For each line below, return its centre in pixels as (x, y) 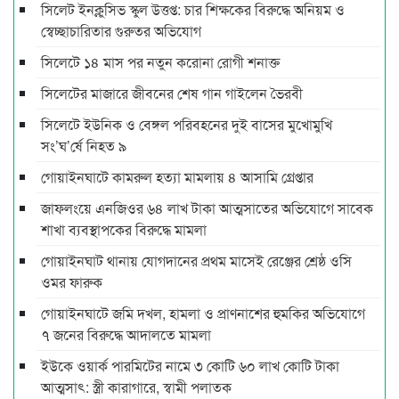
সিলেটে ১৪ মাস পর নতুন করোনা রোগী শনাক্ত (160, 61)
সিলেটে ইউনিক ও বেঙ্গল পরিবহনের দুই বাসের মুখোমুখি (187, 124)
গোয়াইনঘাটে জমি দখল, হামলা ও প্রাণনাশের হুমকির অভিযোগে (203, 313)
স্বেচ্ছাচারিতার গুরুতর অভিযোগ (121, 30)
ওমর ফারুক (72, 281)
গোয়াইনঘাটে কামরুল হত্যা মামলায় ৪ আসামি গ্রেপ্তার (177, 176)
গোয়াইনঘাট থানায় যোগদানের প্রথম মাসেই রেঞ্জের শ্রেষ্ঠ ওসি (196, 260)
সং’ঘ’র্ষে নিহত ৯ (84, 145)
